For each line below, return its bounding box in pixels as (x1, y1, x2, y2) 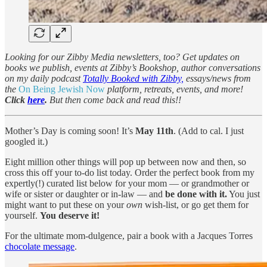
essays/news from (184, 73, 251, 83)
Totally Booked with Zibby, (83, 73, 184, 83)
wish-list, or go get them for (142, 199, 249, 210)
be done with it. (165, 188, 227, 199)
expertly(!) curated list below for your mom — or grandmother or (5, 178, 249, 188)
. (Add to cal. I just (173, 125, 244, 136)
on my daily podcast (5, 73, 83, 83)
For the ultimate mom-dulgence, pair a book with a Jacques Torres (5, 230, 253, 241)
